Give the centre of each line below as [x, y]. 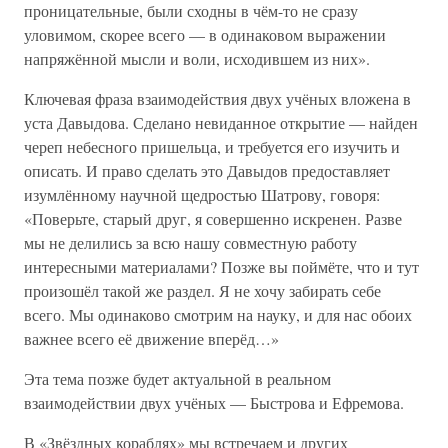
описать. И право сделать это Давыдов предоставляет [207, 170]
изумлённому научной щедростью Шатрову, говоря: [202, 194]
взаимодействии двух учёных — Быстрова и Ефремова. [214, 402]
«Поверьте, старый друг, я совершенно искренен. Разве [213, 218]
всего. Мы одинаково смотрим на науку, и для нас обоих [218, 314]
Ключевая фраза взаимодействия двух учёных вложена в [217, 98]
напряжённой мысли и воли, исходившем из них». [197, 58]
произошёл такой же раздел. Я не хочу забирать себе [202, 290]
